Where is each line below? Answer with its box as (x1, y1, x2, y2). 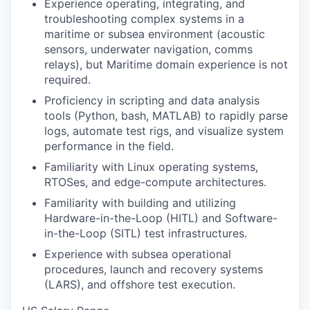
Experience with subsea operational (44, 247, 231, 261)
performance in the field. (44, 139, 174, 153)
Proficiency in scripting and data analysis (44, 93, 259, 107)
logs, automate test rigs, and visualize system (44, 124, 284, 138)
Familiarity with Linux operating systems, (44, 160, 258, 174)
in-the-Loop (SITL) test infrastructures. (44, 226, 247, 240)
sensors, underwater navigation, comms (44, 42, 253, 56)
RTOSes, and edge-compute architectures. (44, 175, 266, 189)
